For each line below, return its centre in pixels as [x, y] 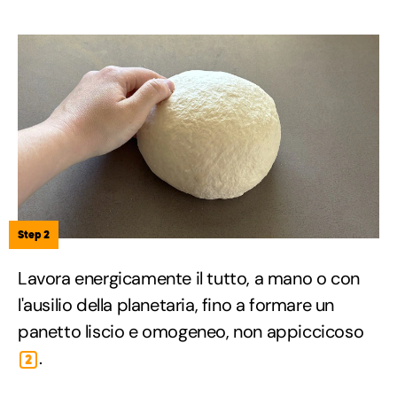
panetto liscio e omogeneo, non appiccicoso [191, 331]
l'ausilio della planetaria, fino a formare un [176, 305]
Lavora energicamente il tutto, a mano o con [189, 278]
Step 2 [34, 234]
